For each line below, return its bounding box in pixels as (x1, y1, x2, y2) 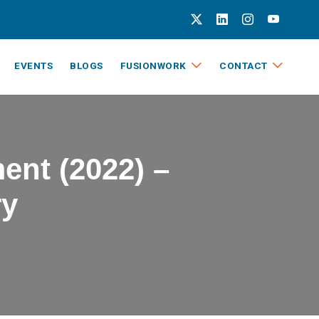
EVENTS (14, 60, 53, 71)
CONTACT (219, 60, 268, 71)
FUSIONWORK (120, 60, 187, 71)
